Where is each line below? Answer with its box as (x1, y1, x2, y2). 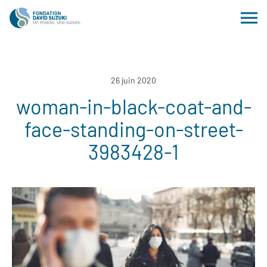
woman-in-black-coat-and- (15, 94, 252, 119)
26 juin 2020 (111, 75, 156, 85)
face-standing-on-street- (24, 117, 243, 141)
